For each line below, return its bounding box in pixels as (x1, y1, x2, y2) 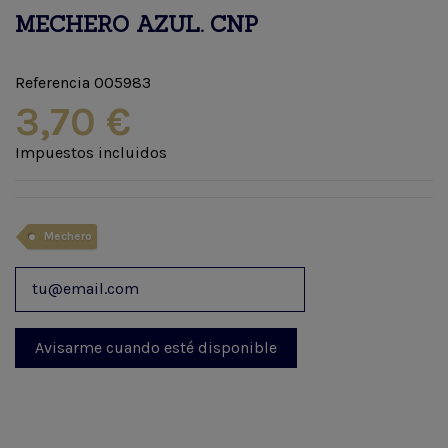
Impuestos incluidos (15, 142, 167, 162)
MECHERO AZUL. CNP (15, 10, 258, 38)
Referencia (15, 72, 90, 92)
